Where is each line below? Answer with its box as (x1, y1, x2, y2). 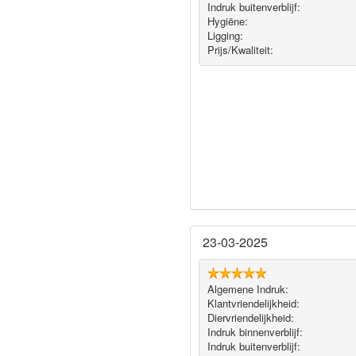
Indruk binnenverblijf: (207, 324, 303, 340)
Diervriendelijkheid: (207, 310, 294, 326)
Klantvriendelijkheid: (207, 296, 300, 311)
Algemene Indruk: (207, 281, 288, 297)
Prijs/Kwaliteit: (207, 42, 273, 58)
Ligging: (207, 28, 243, 44)
